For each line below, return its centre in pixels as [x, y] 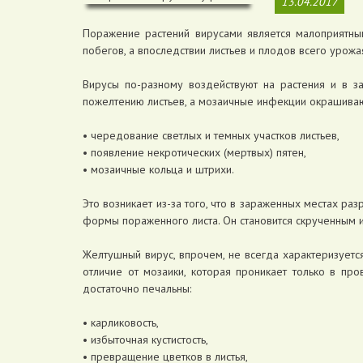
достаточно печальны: [139, 288]
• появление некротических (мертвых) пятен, [194, 152]
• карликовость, [121, 322]
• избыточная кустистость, [145, 339]
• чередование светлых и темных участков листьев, [211, 135]
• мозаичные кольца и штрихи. [158, 169]
